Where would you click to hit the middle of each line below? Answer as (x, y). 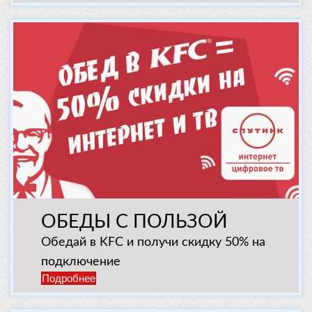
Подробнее (69, 279)
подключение (81, 262)
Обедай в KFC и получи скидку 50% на (153, 243)
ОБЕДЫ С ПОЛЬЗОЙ (134, 222)
